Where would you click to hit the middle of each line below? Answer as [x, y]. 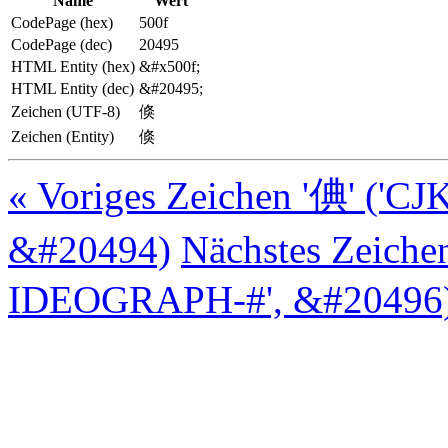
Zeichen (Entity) [62, 136]
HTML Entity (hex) [73, 66]
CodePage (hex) [62, 22]
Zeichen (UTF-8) [65, 111]
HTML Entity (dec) [72, 88]
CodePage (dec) [61, 44]
